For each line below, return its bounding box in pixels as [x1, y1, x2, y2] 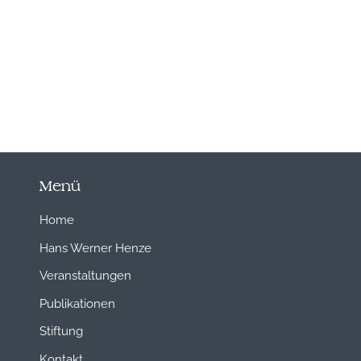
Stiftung [39, 322, 83, 338]
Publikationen [39, 293, 115, 310]
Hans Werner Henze [39, 238, 151, 255]
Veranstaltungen [39, 266, 131, 283]
